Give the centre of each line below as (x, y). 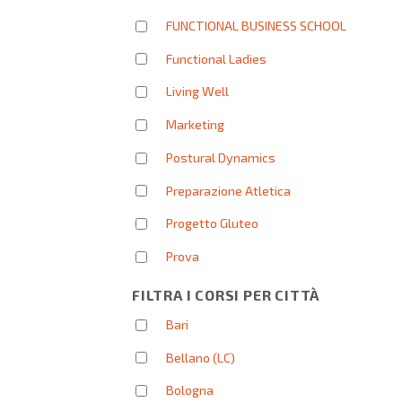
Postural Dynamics (221, 157)
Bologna (190, 390)
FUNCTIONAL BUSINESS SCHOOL (256, 25)
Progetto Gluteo (212, 223)
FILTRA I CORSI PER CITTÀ (226, 294)
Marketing (195, 124)
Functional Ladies (216, 58)
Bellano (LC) (201, 357)
